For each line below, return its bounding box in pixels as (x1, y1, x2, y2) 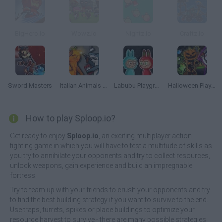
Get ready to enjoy (10, 132, 67, 140)
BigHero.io (15, 30, 45, 37)
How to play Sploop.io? (26, 113, 115, 123)
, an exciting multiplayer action (99, 132, 192, 140)
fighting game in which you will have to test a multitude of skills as (10, 142, 212, 150)
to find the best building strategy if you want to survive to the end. (10, 196, 208, 204)
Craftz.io (180, 30, 204, 37)
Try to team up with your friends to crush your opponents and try (10, 186, 210, 194)
